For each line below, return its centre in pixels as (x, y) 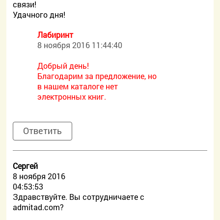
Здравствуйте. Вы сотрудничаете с (79, 197)
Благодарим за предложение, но (97, 76)
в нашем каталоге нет (78, 86)
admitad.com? (39, 207)
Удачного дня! (39, 14)
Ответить (43, 131)
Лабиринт (55, 35)
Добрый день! (63, 66)
